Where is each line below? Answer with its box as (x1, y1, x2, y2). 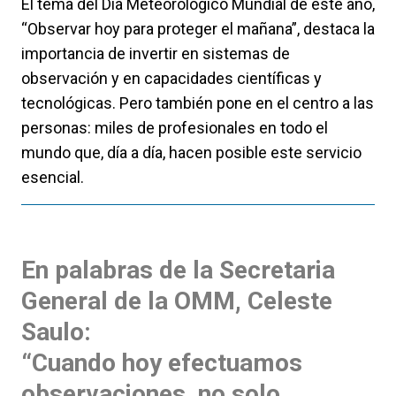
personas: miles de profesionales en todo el (21, 118, 328, 138)
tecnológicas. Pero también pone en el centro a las (21, 94, 374, 113)
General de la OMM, (21, 286, 247, 316)
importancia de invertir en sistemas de (21, 44, 290, 64)
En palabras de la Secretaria (21, 255, 335, 286)
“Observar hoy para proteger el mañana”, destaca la (21, 19, 375, 39)
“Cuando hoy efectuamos (21, 348, 302, 378)
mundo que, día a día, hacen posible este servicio (21, 143, 362, 163)
